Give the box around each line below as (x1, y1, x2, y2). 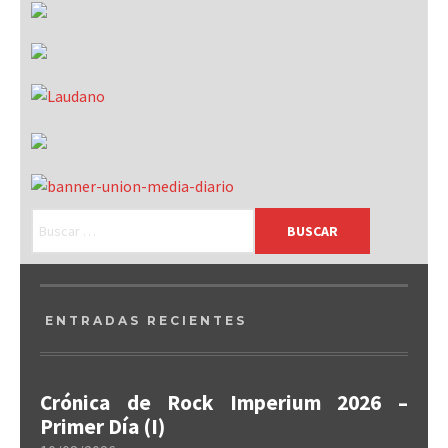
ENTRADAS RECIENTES (45, 313, 247, 328)
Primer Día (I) (40, 413, 165, 440)
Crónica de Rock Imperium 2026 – (40, 389, 408, 416)
